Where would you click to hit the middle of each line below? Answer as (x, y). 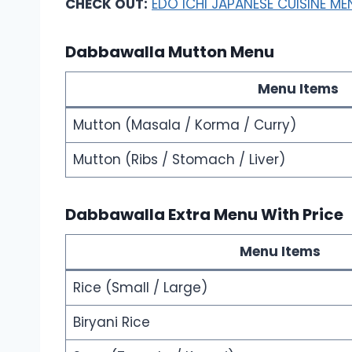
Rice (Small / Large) (140, 287)
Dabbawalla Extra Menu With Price (204, 214)
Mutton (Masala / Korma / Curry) (184, 125)
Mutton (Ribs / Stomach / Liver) (179, 159)
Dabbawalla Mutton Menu (170, 51)
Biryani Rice (111, 322)
